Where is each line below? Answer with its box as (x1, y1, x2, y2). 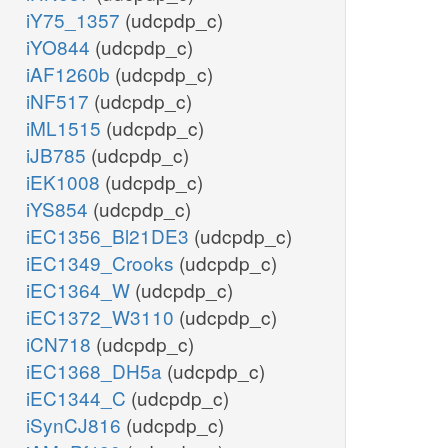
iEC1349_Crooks (26, 249, 179, 277)
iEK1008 (26, 168, 105, 196)
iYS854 (26, 195, 93, 223)
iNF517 (26, 87, 94, 115)
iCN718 (26, 330, 96, 358)
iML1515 (26, 114, 106, 142)
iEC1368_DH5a (26, 357, 167, 385)
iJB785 (26, 141, 91, 169)
